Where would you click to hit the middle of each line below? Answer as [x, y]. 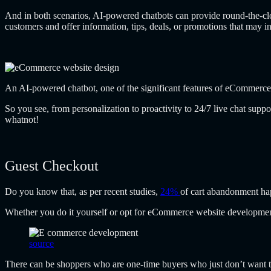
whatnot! [22, 120]
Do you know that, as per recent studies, [83, 191]
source [41, 243]
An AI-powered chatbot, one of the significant [94, 88]
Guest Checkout [52, 166]
